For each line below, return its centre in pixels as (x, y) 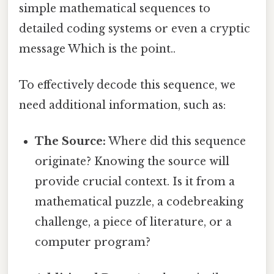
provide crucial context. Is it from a (135, 182)
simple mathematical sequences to (115, 8)
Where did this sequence (176, 142)
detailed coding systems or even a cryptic (135, 28)
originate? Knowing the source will (132, 162)
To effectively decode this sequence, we (127, 85)
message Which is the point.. (97, 49)
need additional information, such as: (122, 105)
